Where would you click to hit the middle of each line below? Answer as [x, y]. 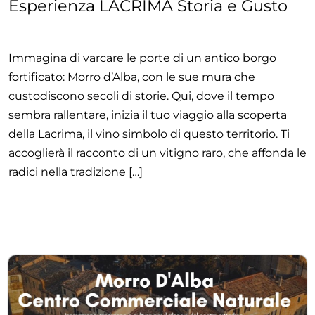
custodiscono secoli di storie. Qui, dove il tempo [141, 96]
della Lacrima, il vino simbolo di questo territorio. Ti [149, 134]
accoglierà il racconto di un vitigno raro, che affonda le [157, 153]
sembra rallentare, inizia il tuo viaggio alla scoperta [148, 115]
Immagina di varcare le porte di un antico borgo [142, 58]
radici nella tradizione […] [76, 172]
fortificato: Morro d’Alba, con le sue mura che [132, 77]
